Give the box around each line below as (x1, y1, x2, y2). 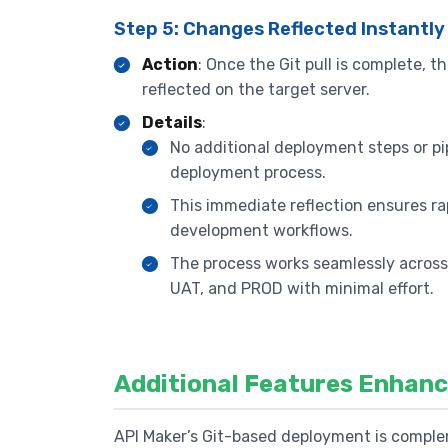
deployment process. (170, 162, 326, 182)
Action (142, 54, 198, 74)
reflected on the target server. (142, 79, 370, 99)
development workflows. (170, 220, 353, 240)
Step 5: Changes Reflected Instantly (114, 18, 445, 41)
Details (142, 112, 202, 132)
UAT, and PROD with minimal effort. (170, 278, 434, 298)
